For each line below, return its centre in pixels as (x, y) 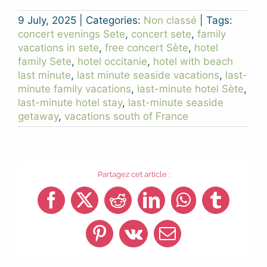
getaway (38, 116)
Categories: (115, 20)
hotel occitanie (112, 61)
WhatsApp (218, 207)
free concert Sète (147, 47)
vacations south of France (126, 116)
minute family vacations (74, 89)
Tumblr (240, 207)
